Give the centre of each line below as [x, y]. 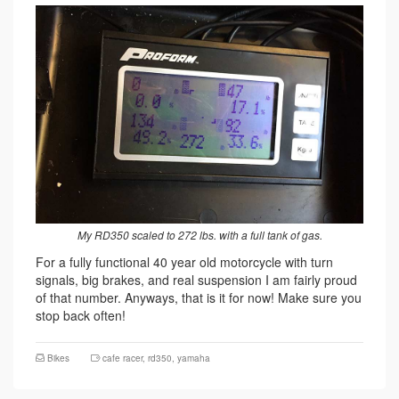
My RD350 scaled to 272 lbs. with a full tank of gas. [199, 235]
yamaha [194, 358]
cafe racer [122, 358]
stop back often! [81, 316]
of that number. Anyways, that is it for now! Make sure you [199, 298]
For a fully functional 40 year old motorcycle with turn [184, 262]
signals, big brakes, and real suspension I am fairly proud [196, 280]
